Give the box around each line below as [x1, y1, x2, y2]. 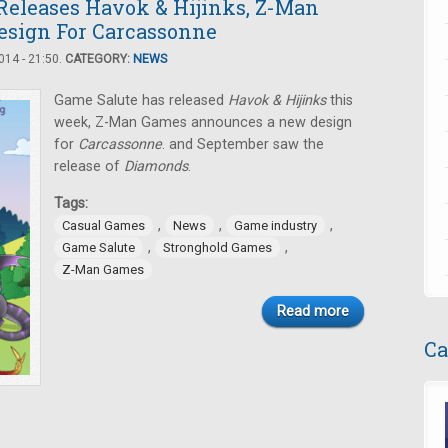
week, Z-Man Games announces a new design [54, 114, 352, 131]
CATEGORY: [65, 52, 133, 66]
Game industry [234, 218, 317, 233]
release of [54, 158, 124, 175]
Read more [277, 303, 349, 320]
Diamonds [124, 158, 188, 175]
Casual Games [62, 218, 145, 233]
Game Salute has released [54, 92, 228, 109]
